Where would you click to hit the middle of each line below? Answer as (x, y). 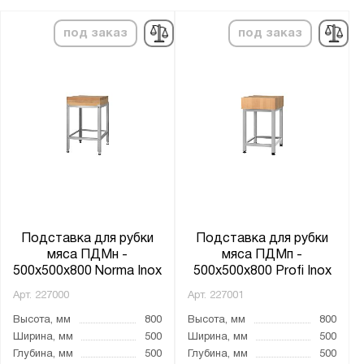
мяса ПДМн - (88, 255)
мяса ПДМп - (262, 255)
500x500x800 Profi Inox (262, 271)
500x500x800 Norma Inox (88, 271)
